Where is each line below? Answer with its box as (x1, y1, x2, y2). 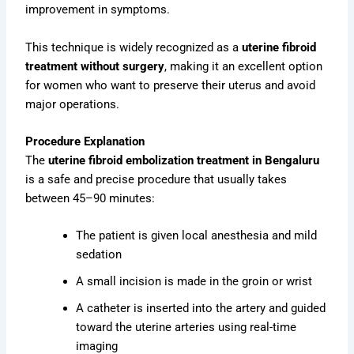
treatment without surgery (25, 58, 165, 73)
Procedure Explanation (25, 134, 145, 149)
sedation (76, 247, 122, 262)
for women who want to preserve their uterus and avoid (25, 77, 316, 92)
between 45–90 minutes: (25, 190, 156, 205)
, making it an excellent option (164, 58, 323, 73)
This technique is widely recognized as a (25, 40, 243, 55)
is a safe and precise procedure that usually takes (25, 171, 288, 186)
